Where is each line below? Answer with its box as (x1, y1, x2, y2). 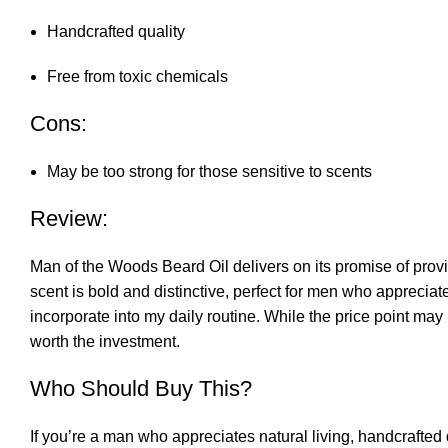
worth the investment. (30, 333, 180, 351)
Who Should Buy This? (30, 376, 252, 402)
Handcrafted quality (47, 23, 185, 41)
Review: (30, 206, 108, 232)
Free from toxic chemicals (47, 68, 228, 86)
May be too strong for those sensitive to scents (47, 163, 372, 181)
